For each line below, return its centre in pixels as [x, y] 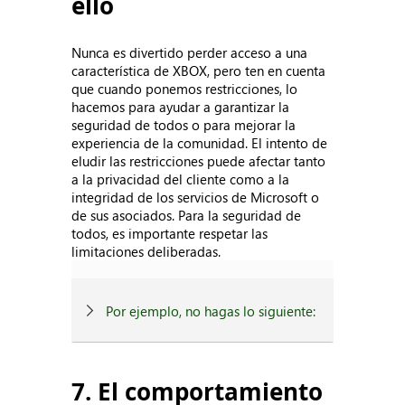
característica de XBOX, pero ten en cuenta [199, 71]
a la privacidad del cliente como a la [181, 179]
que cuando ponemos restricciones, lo [185, 89]
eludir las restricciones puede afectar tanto [199, 161]
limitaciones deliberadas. [146, 251]
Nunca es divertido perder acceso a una [190, 52]
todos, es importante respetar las [170, 233]
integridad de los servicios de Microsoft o [196, 197]
